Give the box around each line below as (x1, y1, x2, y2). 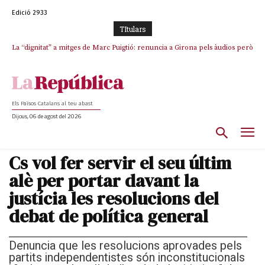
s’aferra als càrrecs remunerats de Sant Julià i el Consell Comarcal (24, 54, 241, 63)
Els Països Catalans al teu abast (12, 100, 93, 108)
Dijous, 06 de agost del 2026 (12, 112, 82, 121)
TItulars (119, 24, 146, 34)
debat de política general (9, 203, 208, 228)
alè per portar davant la (9, 168, 199, 193)
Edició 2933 (12, 9, 47, 17)
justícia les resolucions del (9, 186, 219, 211)
